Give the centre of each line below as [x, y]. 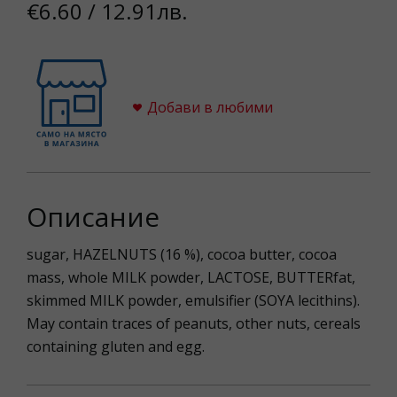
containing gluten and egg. [116, 346]
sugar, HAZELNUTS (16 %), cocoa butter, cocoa [182, 254]
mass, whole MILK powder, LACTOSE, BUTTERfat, [191, 277]
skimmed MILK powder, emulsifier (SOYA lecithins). [193, 300]
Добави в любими [210, 107]
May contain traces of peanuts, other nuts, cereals [194, 323]
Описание [93, 217]
